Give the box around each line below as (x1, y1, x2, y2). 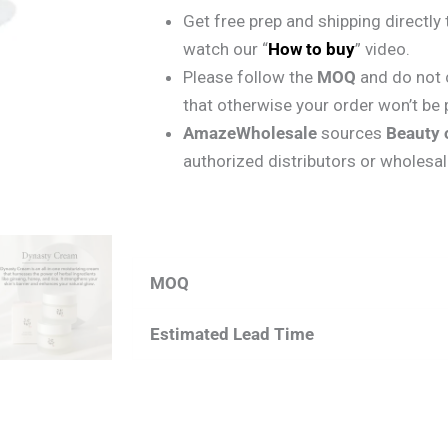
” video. (355, 38, 410, 59)
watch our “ (183, 38, 268, 59)
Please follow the (183, 66, 317, 87)
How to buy (268, 38, 355, 59)
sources (317, 122, 386, 143)
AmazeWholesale (183, 122, 317, 143)
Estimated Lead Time (150, 323, 314, 344)
